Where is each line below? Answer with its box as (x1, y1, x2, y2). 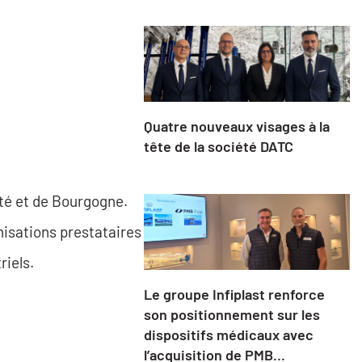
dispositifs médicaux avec (143, 326, 314, 344)
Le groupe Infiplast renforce (143, 285, 325, 304)
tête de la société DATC (143, 137, 293, 156)
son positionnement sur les (143, 305, 320, 324)
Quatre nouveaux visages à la (143, 117, 330, 136)
